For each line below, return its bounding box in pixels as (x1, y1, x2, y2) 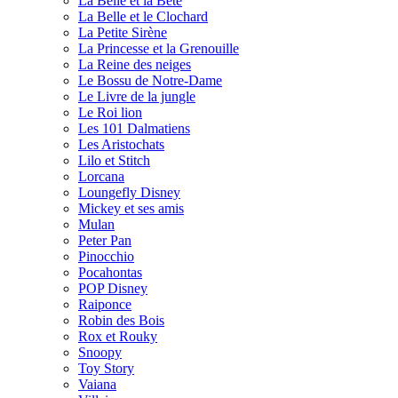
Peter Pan (78, 233, 131, 249)
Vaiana (78, 377, 116, 393)
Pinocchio (78, 249, 134, 265)
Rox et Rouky (78, 329, 157, 345)
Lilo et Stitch (78, 153, 150, 169)
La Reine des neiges (78, 57, 191, 73)
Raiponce (78, 297, 131, 313)
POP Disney (78, 281, 147, 297)
